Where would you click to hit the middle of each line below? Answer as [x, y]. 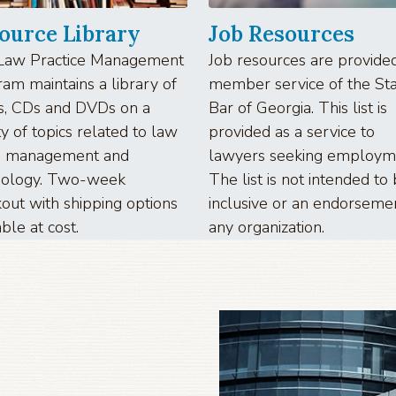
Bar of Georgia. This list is [298, 107]
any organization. [267, 227]
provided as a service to [292, 131]
